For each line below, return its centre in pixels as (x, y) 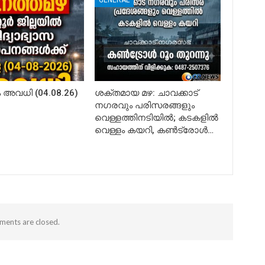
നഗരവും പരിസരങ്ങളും (145, 106)
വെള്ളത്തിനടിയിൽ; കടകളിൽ (157, 118)
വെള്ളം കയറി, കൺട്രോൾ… (154, 130)
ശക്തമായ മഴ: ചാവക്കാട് (147, 93)
